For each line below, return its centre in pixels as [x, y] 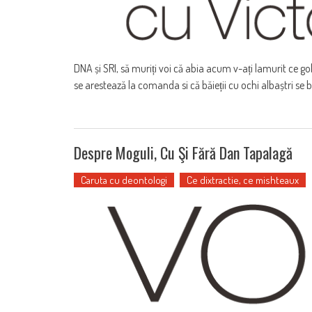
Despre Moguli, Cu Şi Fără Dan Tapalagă [183, 152]
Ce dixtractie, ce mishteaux [243, 180]
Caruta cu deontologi [124, 180]
